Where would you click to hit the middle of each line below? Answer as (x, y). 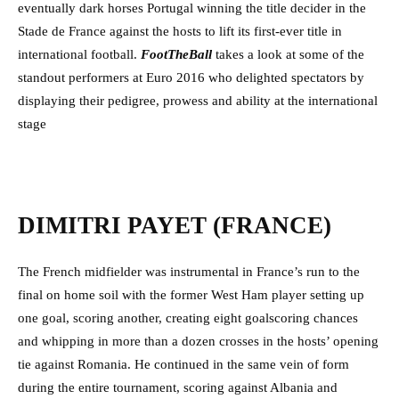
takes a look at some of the (288, 55)
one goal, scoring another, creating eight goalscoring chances (188, 318)
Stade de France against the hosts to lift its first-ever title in (180, 32)
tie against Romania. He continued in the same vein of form (183, 365)
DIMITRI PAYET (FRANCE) (175, 226)
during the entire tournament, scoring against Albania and (178, 388)
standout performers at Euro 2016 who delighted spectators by (191, 78)
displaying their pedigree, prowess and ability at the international (198, 101)
